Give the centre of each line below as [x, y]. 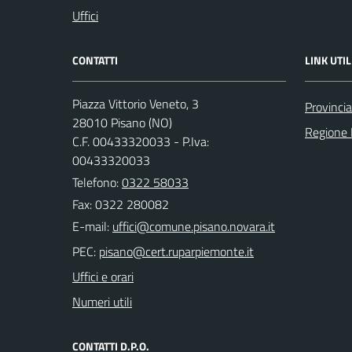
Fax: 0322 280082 [121, 204]
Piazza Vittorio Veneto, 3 [136, 104]
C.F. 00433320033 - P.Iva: [141, 141]
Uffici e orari [103, 277]
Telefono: [97, 182]
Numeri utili [102, 302]
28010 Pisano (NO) [122, 123]
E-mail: [91, 226]
